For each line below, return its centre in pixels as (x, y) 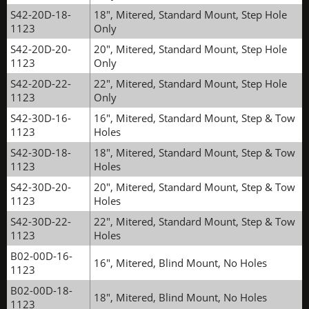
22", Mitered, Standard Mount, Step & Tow (195, 221)
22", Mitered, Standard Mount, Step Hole (190, 83)
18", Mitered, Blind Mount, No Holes (180, 297)
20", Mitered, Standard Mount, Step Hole (190, 49)
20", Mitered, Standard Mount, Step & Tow (195, 187)
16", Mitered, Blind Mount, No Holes (180, 263)
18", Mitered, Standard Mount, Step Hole (190, 14)
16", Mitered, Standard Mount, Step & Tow (195, 118)
